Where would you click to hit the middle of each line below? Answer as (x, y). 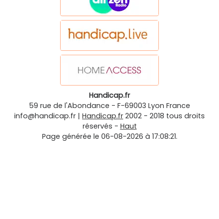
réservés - (101, 126)
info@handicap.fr (45, 116)
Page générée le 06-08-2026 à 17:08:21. (109, 136)
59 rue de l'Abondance (69, 105)
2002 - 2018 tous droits (165, 116)
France (178, 105)
